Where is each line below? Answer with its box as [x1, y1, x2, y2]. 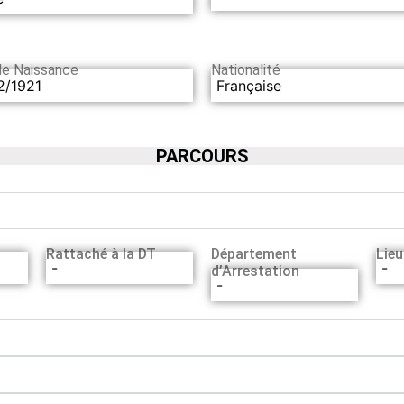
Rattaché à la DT [45, 244, 156, 262]
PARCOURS [155, 144, 249, 167]
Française [216, 76, 281, 95]
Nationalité [211, 61, 280, 79]
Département [210, 244, 297, 262]
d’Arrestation [210, 262, 299, 280]
